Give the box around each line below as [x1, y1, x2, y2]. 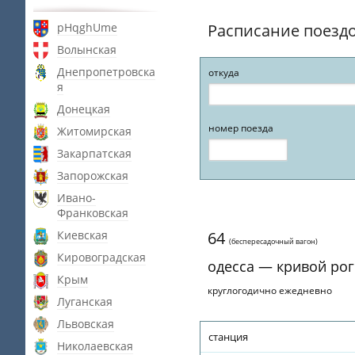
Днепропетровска [57, 64, 155, 79]
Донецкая [57, 101, 110, 116]
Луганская [57, 294, 113, 309]
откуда [208, 66, 239, 79]
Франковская [57, 205, 128, 220]
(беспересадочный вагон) [229, 236, 318, 246]
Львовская [57, 316, 114, 331]
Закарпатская [57, 146, 132, 161]
